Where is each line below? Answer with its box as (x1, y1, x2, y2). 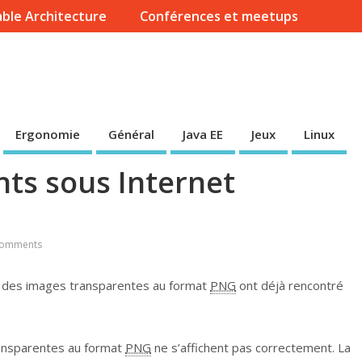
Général (108, 126, 154, 143)
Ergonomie (15, 126, 80, 143)
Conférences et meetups (139, 7, 298, 26)
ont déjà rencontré (236, 277, 343, 294)
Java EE (183, 126, 223, 143)
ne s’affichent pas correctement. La (151, 339, 351, 356)
